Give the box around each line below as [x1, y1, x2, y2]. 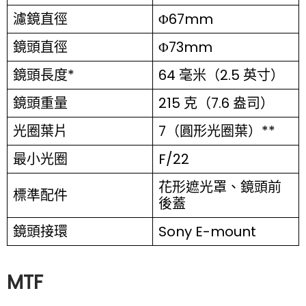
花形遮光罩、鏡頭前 [158, 177, 281, 197]
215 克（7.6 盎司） [158, 93, 274, 113]
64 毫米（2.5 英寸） [158, 65, 284, 85]
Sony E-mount [158, 221, 256, 241]
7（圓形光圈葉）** [158, 121, 275, 141]
